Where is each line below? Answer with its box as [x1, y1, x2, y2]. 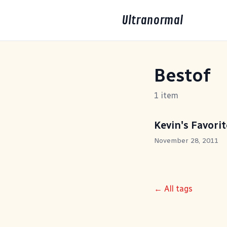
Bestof [154, 64, 211, 86]
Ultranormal [122, 13, 183, 28]
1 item [154, 91, 178, 100]
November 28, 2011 [154, 136, 218, 145]
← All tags [154, 184, 193, 194]
